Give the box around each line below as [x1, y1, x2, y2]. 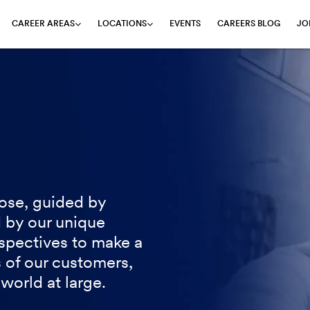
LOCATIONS [98, 20, 147, 28]
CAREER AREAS [12, 20, 75, 28]
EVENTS [170, 19, 201, 28]
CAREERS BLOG [217, 19, 280, 28]
